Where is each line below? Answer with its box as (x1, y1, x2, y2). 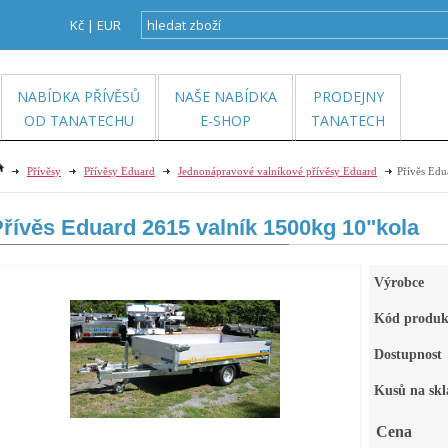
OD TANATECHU (23, 111, 134, 130)
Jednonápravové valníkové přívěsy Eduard (178, 165, 377, 177)
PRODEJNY (312, 87, 384, 106)
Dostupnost (374, 347, 442, 362)
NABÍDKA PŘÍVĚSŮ (17, 87, 140, 106)
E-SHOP (200, 111, 251, 130)
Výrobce (374, 275, 424, 290)
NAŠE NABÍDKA (174, 87, 277, 106)
